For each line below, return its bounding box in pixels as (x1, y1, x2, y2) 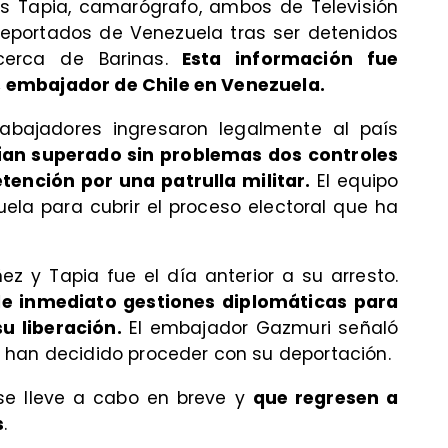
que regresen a (252, 385, 399, 410)
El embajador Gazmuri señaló (121, 316, 399, 341)
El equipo (310, 168, 399, 193)
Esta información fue (167, 47, 399, 72)
